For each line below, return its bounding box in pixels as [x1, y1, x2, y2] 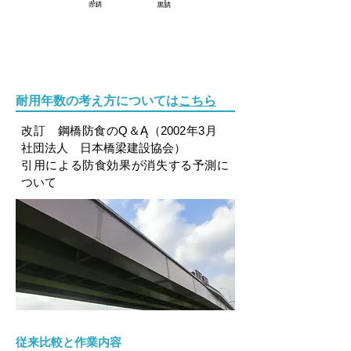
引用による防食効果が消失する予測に [21, 158, 229, 172]
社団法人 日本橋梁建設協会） [21, 141, 186, 154]
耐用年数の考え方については [16, 94, 179, 107]
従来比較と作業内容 [16, 335, 121, 349]
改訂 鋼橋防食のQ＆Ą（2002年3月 [21, 124, 229, 137]
